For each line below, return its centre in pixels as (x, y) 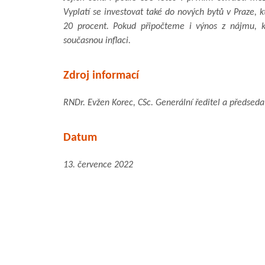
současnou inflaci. (97, 41)
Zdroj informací (101, 75)
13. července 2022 (98, 165)
